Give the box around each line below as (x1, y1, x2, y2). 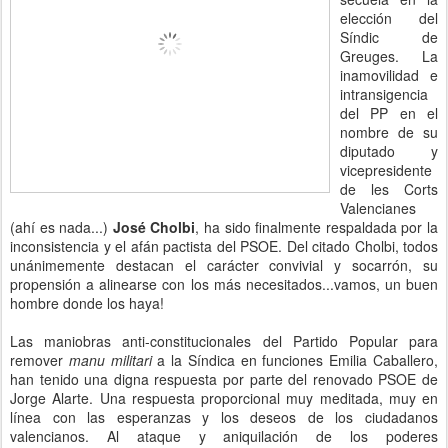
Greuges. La (340, 46, 438, 66)
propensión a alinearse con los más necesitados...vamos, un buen (10, 274, 438, 294)
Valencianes (340, 198, 416, 218)
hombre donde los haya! (10, 293, 164, 313)
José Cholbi (112, 217, 196, 237)
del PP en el (340, 103, 438, 123)
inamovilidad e (340, 65, 438, 85)
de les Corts (340, 179, 438, 199)
